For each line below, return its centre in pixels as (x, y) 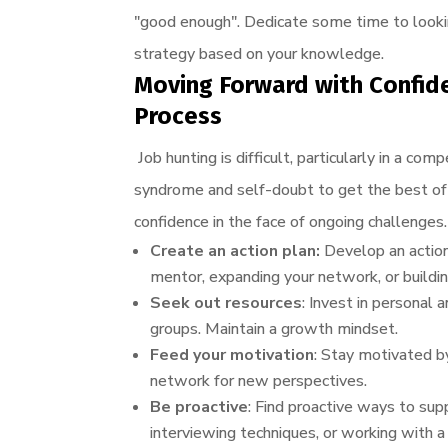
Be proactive (199, 406)
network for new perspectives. (259, 380)
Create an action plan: (237, 250)
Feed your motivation (232, 354)
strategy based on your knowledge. (259, 53)
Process (178, 115)
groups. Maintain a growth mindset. (274, 328)
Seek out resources (226, 302)
